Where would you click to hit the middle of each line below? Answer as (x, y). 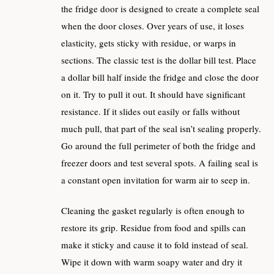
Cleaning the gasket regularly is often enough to (153, 210)
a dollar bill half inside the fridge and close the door (160, 77)
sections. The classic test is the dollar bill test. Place (159, 60)
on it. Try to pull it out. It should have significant (153, 94)
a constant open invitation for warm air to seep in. (156, 180)
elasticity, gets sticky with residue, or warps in (149, 43)
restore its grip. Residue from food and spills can (154, 228)
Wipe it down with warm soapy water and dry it (152, 262)
